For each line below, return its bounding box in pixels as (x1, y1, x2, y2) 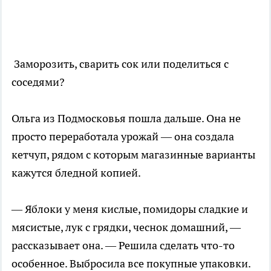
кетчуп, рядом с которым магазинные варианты (11, 148, 255, 162)
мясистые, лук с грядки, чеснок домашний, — (11, 220, 241, 234)
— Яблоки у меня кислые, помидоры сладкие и (11, 202, 248, 216)
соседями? (11, 75, 65, 89)
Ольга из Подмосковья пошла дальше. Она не (11, 111, 241, 125)
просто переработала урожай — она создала (11, 129, 234, 143)
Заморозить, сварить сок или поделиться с (11, 57, 229, 71)
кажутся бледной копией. (11, 166, 141, 180)
